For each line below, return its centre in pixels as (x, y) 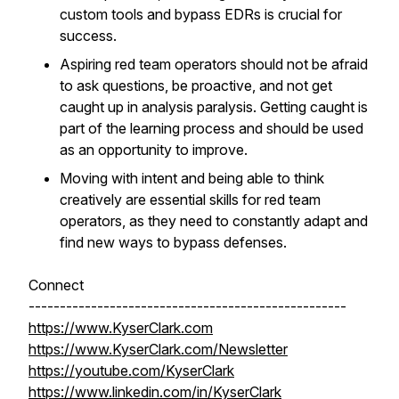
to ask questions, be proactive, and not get (196, 85)
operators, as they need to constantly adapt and (214, 221)
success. (88, 36)
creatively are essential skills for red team (190, 199)
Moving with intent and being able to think (192, 178)
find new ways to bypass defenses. (173, 242)
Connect (56, 285)
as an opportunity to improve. (154, 150)
